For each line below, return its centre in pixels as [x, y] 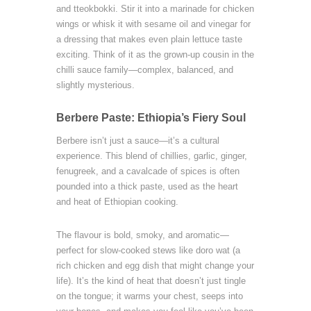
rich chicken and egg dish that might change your [155, 266]
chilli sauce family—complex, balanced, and [144, 70]
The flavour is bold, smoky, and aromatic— [142, 235]
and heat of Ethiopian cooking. [117, 202]
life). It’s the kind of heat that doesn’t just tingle [151, 281]
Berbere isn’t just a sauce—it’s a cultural [137, 141]
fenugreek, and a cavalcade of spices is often [148, 171]
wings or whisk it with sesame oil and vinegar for [153, 24]
